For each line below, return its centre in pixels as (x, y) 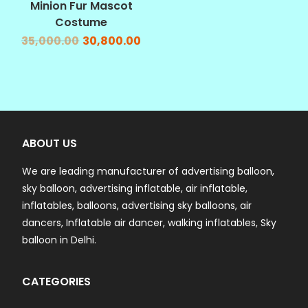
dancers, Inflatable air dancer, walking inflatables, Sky (150, 222)
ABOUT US (50, 143)
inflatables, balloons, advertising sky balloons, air (137, 205)
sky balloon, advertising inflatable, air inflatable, (135, 188)
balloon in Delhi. (59, 240)
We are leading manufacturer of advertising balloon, (148, 171)
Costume (81, 23)
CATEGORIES (57, 281)
